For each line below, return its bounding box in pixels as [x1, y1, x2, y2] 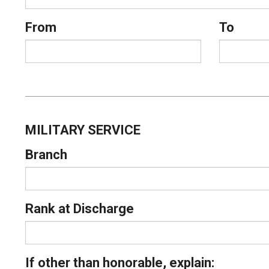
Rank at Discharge [25, 201, 134, 217]
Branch [25, 147, 67, 163]
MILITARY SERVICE [25, 122, 141, 138]
